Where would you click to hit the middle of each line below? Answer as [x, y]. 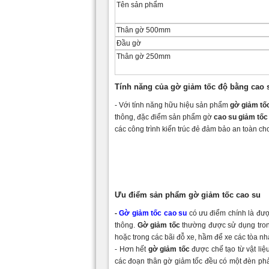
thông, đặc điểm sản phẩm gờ [164, 117]
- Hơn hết [131, 249]
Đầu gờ [129, 43]
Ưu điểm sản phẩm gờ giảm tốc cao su [188, 195]
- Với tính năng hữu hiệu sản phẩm [172, 105]
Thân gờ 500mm [144, 30]
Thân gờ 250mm [144, 56]
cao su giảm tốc [241, 117]
